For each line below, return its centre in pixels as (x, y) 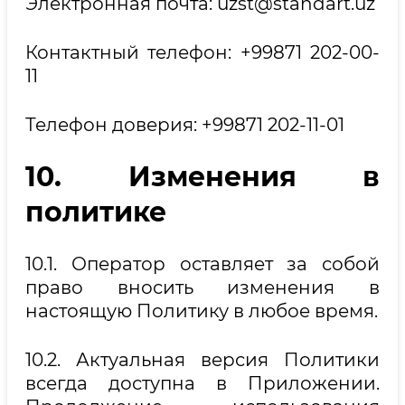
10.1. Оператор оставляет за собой (202, 264)
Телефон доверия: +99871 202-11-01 (185, 124)
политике (96, 212)
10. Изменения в (202, 176)
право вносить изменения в (202, 287)
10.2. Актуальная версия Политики (202, 359)
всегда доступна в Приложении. (202, 383)
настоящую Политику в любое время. (202, 311)
